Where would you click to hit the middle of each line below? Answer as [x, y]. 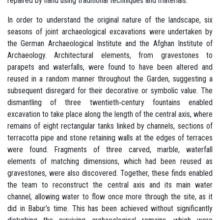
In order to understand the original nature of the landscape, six [110, 20]
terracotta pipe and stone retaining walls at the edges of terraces [110, 137]
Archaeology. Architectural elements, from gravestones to [110, 55]
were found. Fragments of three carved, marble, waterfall [110, 149]
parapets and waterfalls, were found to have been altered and [110, 67]
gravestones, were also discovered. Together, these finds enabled [110, 173]
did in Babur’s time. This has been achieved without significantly [110, 208]
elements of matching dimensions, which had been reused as [110, 161]
